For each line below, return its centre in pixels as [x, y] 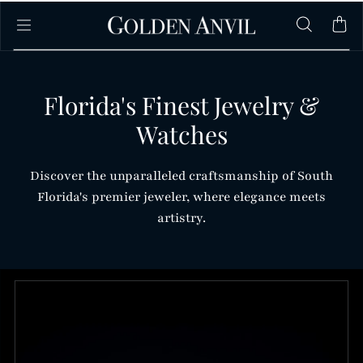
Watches [181, 135]
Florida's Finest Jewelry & [181, 106]
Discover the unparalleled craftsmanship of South [181, 176]
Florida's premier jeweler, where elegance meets [181, 197]
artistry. [181, 218]
